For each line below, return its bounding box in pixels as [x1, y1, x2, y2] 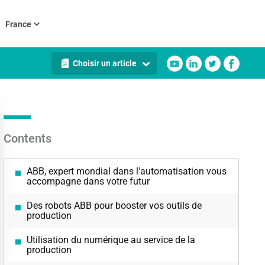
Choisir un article [72, 59, 137, 68]
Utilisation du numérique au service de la [26, 234, 195, 245]
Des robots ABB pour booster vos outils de [26, 200, 202, 211]
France [5, 19, 31, 29]
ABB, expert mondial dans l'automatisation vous [26, 166, 227, 177]
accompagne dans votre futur [26, 176, 150, 187]
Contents [3, 131, 51, 146]
